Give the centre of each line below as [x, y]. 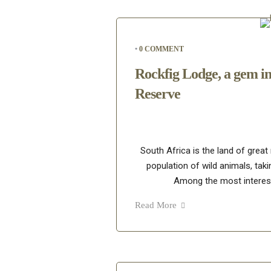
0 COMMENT [162, 49]
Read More [156, 205]
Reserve [158, 93]
